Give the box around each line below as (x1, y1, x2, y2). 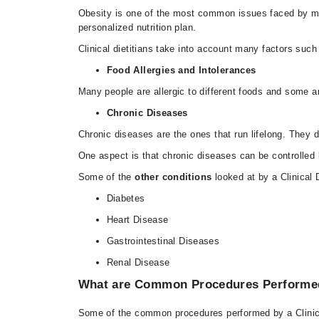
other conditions (135, 172, 212, 182)
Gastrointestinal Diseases (106, 236, 220, 246)
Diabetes (106, 193, 145, 204)
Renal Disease (106, 257, 170, 268)
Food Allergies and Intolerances (106, 65, 256, 75)
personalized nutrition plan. (78, 22, 199, 33)
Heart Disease (106, 214, 169, 225)
